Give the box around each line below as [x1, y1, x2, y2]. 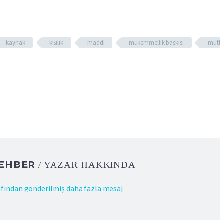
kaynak [6, 38, 25, 47]
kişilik [49, 38, 63, 47]
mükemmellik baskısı [129, 38, 184, 47]
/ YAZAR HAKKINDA [38, 159, 136, 170]
